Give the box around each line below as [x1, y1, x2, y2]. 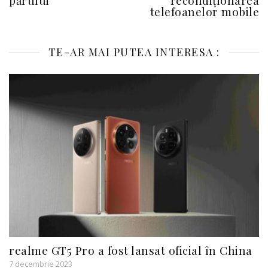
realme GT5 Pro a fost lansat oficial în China [9, 242, 252, 258]
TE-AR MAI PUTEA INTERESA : [48, 44, 220, 59]
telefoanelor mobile [150, 3, 259, 19]
